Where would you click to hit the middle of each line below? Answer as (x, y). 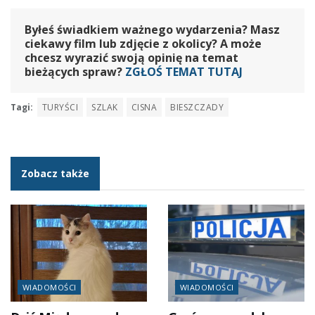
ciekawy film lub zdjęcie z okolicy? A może (143, 43)
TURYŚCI (60, 107)
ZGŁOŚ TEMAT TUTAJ (184, 71)
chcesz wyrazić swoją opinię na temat (131, 57)
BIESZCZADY (197, 107)
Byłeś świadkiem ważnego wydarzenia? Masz (152, 29)
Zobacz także (55, 173)
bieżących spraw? (75, 71)
